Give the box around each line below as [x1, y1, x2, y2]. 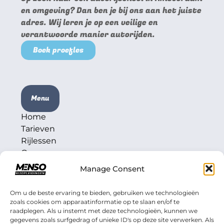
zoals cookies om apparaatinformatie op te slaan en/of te [10, 198, 179, 205]
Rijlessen [20, 136, 56, 145]
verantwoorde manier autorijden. [20, 28, 157, 40]
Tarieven [20, 124, 55, 133]
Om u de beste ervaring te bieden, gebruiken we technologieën [10, 189, 199, 196]
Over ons [20, 148, 56, 157]
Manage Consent [79, 163, 144, 173]
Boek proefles [32, 44, 83, 55]
